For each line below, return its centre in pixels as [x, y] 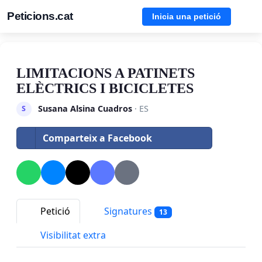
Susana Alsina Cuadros [85, 108]
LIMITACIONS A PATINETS [106, 73]
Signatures [128, 211]
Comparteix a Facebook [97, 138]
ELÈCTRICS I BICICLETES [105, 88]
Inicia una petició [187, 16]
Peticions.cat [40, 16]
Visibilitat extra [72, 235]
